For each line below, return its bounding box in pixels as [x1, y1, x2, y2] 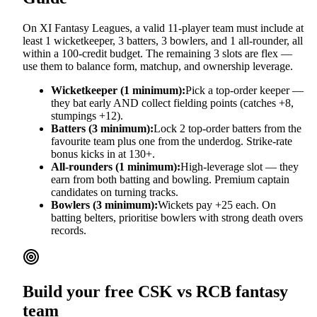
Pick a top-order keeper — [185, 84, 304, 97]
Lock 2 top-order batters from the [154, 122, 301, 135]
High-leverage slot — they [180, 161, 299, 173]
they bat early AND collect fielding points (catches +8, [51, 97, 294, 110]
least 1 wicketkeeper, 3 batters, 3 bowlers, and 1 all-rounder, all [23, 35, 303, 47]
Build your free [23, 282, 138, 301]
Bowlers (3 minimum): [51, 199, 158, 212]
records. [51, 224, 86, 237]
